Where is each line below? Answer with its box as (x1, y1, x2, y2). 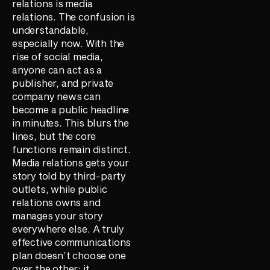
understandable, (12, 24, 89, 36)
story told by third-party (12, 170, 127, 182)
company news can (12, 90, 101, 102)
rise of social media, (12, 51, 103, 63)
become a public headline (12, 104, 130, 116)
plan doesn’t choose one (12, 250, 126, 262)
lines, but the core (12, 130, 96, 142)
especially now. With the (12, 37, 125, 49)
